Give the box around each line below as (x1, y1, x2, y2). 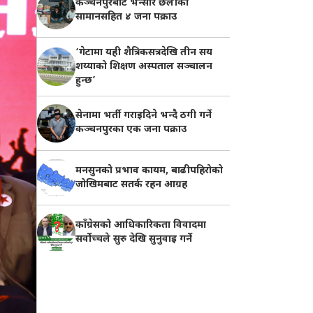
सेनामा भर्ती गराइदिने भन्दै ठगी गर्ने (75, 109, 212, 123)
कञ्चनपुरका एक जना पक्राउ (75, 123, 187, 137)
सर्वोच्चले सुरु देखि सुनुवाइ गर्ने (75, 232, 192, 246)
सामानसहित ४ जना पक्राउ (75, 10, 177, 24)
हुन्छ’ (75, 73, 96, 87)
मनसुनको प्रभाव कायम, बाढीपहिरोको (75, 163, 223, 177)
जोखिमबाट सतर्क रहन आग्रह (75, 177, 187, 191)
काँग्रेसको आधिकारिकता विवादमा (75, 218, 206, 232)
